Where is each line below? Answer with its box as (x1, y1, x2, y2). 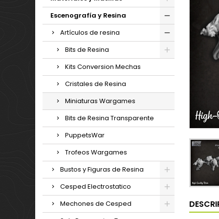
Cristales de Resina (65, 79, 126, 88)
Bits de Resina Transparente (65, 113, 154, 123)
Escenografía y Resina (50, 11, 126, 20)
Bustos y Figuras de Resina (60, 165, 144, 174)
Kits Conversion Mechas (65, 62, 141, 71)
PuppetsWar (65, 131, 105, 140)
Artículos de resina (60, 28, 120, 37)
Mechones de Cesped (60, 199, 131, 208)
